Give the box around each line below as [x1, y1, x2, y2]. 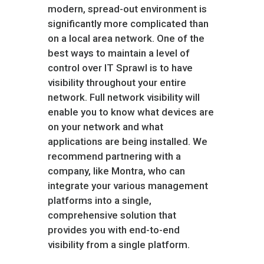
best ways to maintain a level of [47, 47, 190, 59]
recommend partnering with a [47, 150, 181, 162]
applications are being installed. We [47, 136, 207, 147]
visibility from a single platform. [47, 239, 190, 250]
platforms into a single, [47, 194, 151, 206]
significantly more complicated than [47, 18, 209, 29]
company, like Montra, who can [47, 165, 185, 177]
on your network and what [47, 121, 163, 133]
